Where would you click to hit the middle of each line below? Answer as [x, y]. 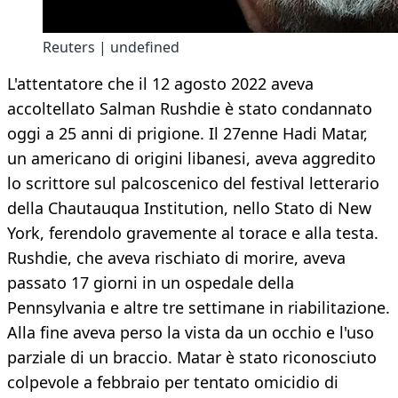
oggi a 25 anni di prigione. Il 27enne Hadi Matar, [187, 134]
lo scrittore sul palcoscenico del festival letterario [193, 183]
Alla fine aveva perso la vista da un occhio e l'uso [191, 333]
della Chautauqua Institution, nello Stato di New [189, 208]
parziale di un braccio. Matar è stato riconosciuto [192, 358]
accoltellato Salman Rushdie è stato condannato [190, 109]
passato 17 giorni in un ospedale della [151, 283]
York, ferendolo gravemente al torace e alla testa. [193, 233]
